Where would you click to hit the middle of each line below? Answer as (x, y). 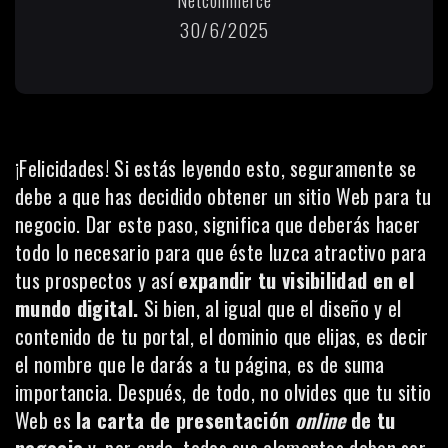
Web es (43, 420)
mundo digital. (79, 308)
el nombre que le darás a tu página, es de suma (200, 364)
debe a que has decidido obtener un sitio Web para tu (223, 196)
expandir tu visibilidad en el (296, 280)
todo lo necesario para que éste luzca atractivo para (221, 252)
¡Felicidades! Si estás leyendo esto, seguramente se (216, 168)
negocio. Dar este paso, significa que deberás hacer (218, 224)
